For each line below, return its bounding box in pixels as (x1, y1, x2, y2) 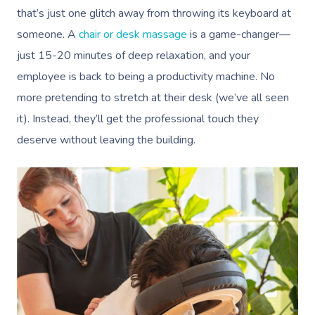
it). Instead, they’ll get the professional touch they (17, 111, 259, 127)
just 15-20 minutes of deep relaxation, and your (17, 48, 250, 64)
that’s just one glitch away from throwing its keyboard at (17, 6, 291, 22)
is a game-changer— (187, 27, 290, 43)
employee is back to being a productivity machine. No (17, 69, 275, 85)
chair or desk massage (79, 27, 187, 43)
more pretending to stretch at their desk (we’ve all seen (17, 90, 289, 106)
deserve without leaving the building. (17, 132, 195, 148)
